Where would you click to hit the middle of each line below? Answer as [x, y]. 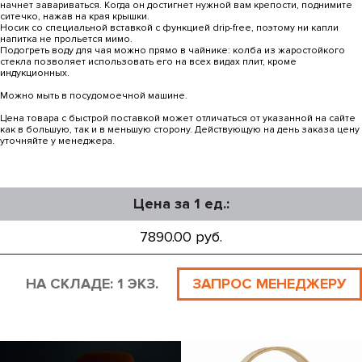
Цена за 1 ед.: [181, 204]
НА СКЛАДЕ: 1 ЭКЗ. [92, 284]
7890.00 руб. [181, 237]
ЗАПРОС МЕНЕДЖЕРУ [269, 284]
